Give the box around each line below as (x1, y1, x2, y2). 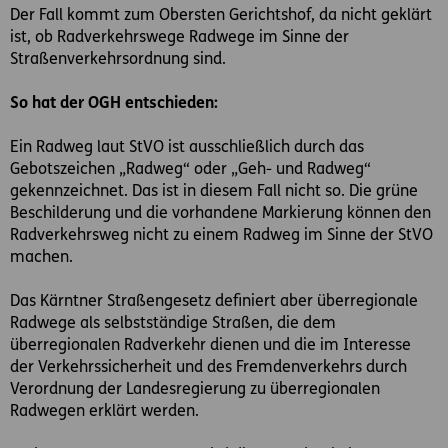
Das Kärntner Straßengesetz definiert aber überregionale (10, 293, 418, 310)
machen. (10, 249, 73, 266)
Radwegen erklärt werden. (10, 403, 199, 420)
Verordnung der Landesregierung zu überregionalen (10, 381, 380, 398)
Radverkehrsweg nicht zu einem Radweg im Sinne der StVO (10, 227, 433, 244)
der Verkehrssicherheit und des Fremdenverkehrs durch (10, 359, 407, 376)
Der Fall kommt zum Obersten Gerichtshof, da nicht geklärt (10, 7, 432, 24)
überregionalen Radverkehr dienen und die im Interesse (10, 337, 411, 354)
